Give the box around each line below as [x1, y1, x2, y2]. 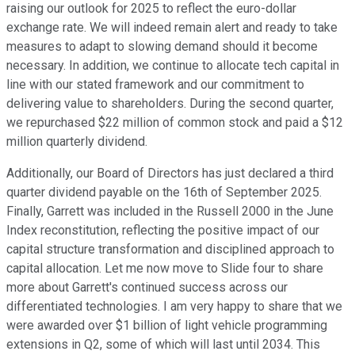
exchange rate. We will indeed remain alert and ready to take [6, 19, 338, 35]
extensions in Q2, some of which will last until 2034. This [6, 336, 320, 352]
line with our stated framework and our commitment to [6, 76, 304, 92]
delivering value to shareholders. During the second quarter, [6, 95, 334, 111]
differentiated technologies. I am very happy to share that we [6, 298, 342, 314]
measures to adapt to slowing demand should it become [6, 38, 318, 54]
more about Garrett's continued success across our [6, 279, 288, 295]
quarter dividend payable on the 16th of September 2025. [6, 184, 322, 200]
